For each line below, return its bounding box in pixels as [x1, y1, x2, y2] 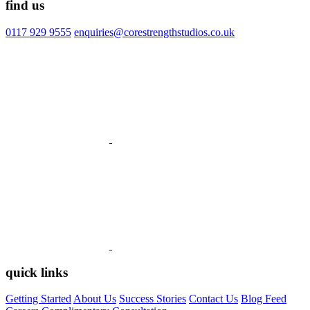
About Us [73, 293, 116, 305]
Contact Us [189, 293, 238, 305]
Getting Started [6, 293, 71, 305]
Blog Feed [241, 293, 286, 305]
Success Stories [119, 293, 186, 305]
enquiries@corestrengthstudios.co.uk [74, 26, 235, 38]
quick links [6, 264, 68, 280]
